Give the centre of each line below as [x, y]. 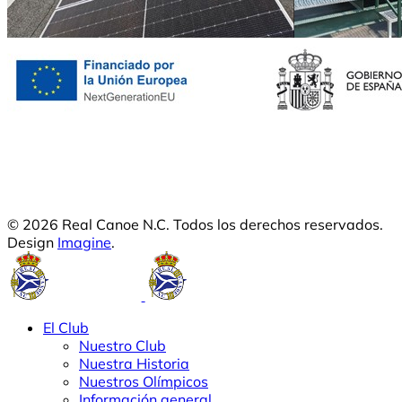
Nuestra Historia [134, 364]
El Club [66, 328]
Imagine [84, 243]
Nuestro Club [122, 346]
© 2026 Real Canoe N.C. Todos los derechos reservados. [195, 225]
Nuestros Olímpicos [144, 382]
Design [32, 243]
